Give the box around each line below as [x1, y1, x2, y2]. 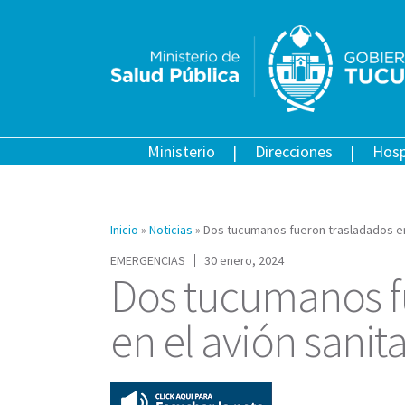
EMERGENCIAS [110, 251, 185, 268]
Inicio [110, 221, 138, 238]
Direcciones [254, 140, 333, 162]
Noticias [149, 221, 193, 238]
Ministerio [146, 140, 215, 162]
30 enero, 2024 [204, 251, 284, 268]
